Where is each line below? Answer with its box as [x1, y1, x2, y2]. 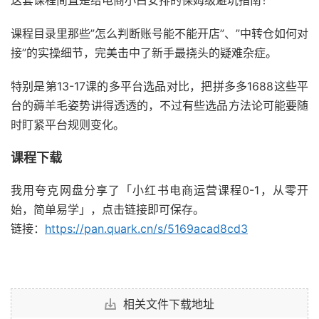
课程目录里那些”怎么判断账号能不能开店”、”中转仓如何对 [11, 26, 308, 41]
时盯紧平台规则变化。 [11, 117, 125, 132]
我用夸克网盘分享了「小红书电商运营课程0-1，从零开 [11, 183, 308, 198]
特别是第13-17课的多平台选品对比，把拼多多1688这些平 [11, 79, 308, 94]
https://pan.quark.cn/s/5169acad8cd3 [45, 221, 248, 236]
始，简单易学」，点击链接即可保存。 [11, 202, 204, 217]
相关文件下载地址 [123, 296, 214, 311]
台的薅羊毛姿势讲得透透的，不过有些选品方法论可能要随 [11, 98, 308, 113]
